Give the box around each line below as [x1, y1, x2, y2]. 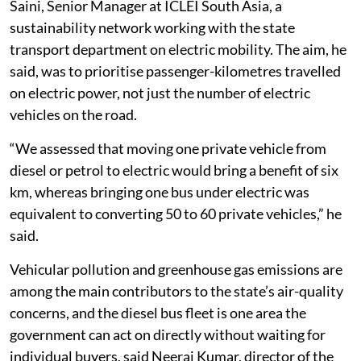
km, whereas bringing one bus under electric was [10, 182, 309, 201]
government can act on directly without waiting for [10, 325, 326, 343]
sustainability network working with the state [10, 18, 295, 36]
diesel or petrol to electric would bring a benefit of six [10, 160, 338, 179]
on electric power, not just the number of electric [10, 83, 310, 102]
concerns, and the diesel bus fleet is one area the [10, 303, 306, 322]
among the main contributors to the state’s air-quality [10, 281, 343, 300]
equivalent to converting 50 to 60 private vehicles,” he [10, 204, 342, 222]
